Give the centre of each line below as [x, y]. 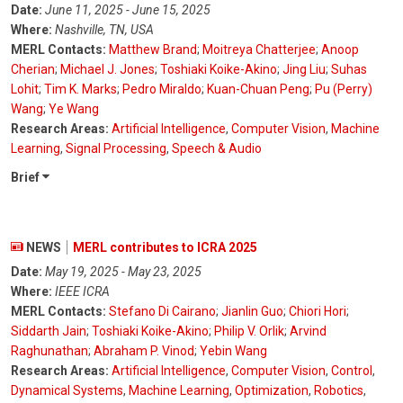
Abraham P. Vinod [144, 351]
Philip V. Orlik [249, 331]
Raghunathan [49, 351]
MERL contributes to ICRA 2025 [165, 248]
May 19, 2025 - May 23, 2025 [123, 272]
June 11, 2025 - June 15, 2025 [128, 10]
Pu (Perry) [344, 90]
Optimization [272, 391]
